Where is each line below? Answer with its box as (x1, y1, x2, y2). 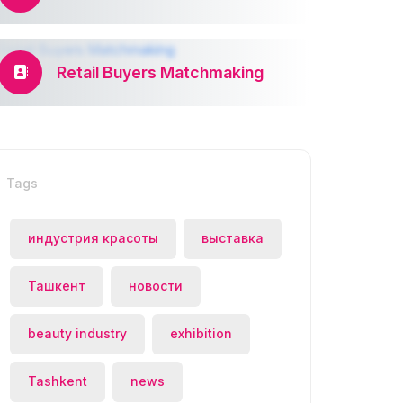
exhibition (170, 326, 232, 342)
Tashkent (28, 373, 87, 390)
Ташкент (28, 278, 85, 294)
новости (129, 278, 183, 294)
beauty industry (28, 326, 127, 342)
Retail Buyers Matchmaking (57, 62, 264, 82)
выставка (201, 230, 264, 246)
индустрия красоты (28, 230, 158, 246)
